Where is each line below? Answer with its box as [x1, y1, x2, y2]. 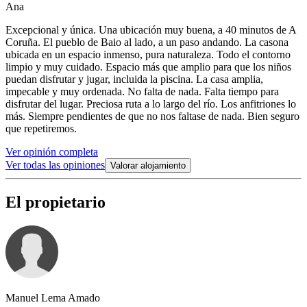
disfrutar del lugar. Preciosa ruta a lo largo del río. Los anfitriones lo [5, 98, 296, 110]
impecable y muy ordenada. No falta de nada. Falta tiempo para [5, 86, 279, 98]
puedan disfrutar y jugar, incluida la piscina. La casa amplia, [5, 73, 263, 86]
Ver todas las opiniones [5, 159, 105, 171]
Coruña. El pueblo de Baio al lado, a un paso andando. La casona [5, 36, 288, 49]
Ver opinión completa [5, 146, 98, 158]
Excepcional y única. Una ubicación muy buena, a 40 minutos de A [5, 24, 296, 36]
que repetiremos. [5, 123, 77, 135]
